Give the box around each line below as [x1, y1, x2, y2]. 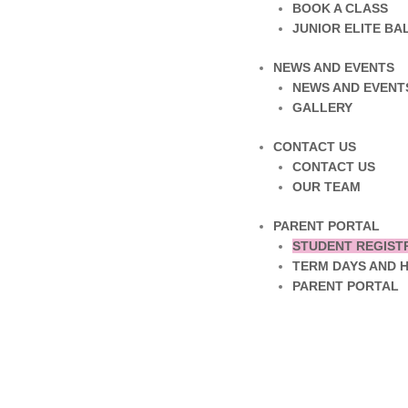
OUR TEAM [291, 179, 361, 194]
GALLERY [291, 100, 352, 115]
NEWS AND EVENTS [272, 60, 394, 75]
